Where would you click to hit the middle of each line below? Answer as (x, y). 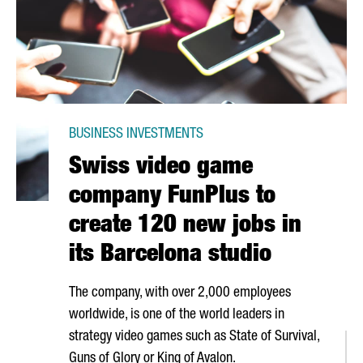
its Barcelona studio (170, 256)
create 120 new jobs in (185, 227)
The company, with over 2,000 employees (180, 293)
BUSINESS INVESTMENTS (136, 135)
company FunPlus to (172, 198)
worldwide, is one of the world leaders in (177, 315)
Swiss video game (161, 169)
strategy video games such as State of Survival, (194, 337)
